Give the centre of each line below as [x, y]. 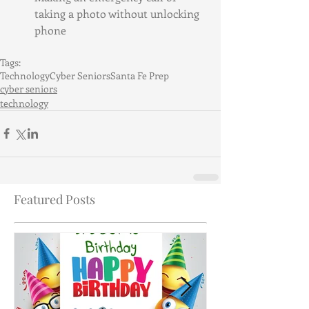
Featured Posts [54, 199]
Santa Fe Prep [140, 75]
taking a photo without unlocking [118, 13]
